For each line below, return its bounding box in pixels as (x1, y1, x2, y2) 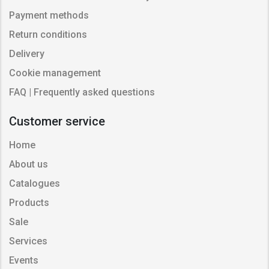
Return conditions (9, 28, 87, 40)
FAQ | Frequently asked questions (9, 86, 155, 98)
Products (9, 196, 49, 208)
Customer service (9, 113, 105, 128)
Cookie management (9, 67, 101, 79)
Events (9, 254, 38, 266)
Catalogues (9, 177, 60, 189)
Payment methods (9, 9, 89, 21)
